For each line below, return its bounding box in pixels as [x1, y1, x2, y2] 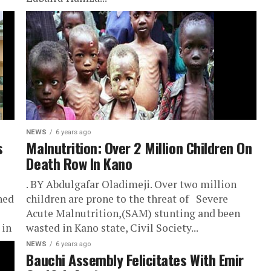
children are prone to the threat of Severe [26, 192, 229, 206]
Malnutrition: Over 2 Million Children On [26, 137, 252, 158]
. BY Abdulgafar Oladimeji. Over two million [26, 177, 237, 191]
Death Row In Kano [26, 152, 132, 174]
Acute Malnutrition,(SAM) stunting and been [26, 206, 241, 220]
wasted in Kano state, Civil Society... [26, 221, 199, 235]
